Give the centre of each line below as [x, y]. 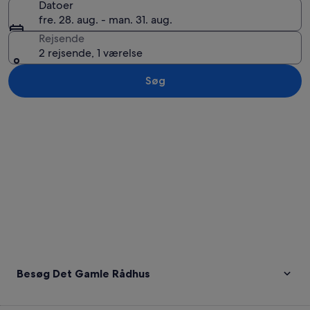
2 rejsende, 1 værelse [91, 53]
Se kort [25, 112]
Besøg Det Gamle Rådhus [83, 273]
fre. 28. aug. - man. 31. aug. [106, 20]
